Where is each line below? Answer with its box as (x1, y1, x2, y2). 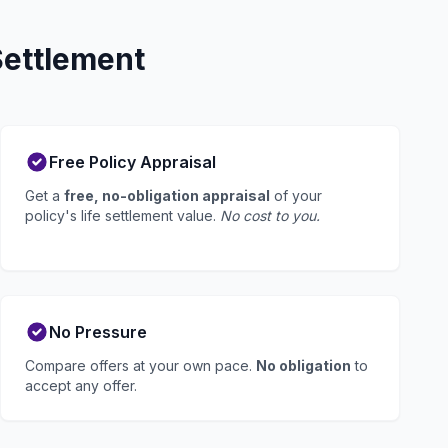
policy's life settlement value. (25, 207, 220, 224)
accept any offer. (25, 377, 137, 394)
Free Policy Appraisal (49, 152, 216, 172)
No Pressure (49, 322, 147, 342)
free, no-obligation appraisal (64, 187, 270, 204)
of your (270, 187, 322, 204)
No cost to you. (220, 207, 320, 224)
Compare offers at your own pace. (25, 357, 256, 374)
